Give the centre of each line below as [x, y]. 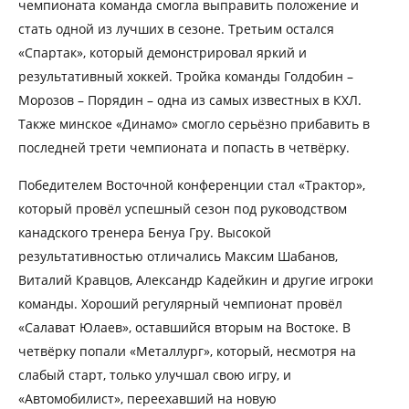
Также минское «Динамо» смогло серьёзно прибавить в [194, 123]
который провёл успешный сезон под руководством [183, 208]
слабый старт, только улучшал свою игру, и [155, 374]
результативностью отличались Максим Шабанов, [178, 256]
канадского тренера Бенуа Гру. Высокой [145, 232]
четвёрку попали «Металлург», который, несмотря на [187, 351]
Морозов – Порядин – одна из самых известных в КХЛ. [190, 100]
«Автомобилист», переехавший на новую [147, 398]
